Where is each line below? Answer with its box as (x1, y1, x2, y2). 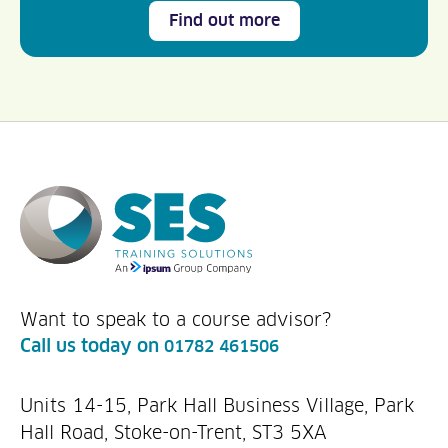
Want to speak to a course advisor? (20, 309, 348, 331)
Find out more (168, 11, 280, 31)
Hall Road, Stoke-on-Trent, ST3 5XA (20, 422, 327, 444)
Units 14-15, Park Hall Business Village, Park (20, 395, 414, 417)
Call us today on (20, 335, 164, 358)
